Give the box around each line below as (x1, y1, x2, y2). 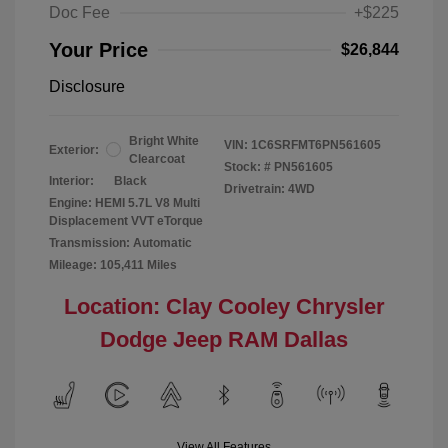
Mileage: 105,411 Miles (49, 257, 177, 272)
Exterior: (49, 142, 99, 157)
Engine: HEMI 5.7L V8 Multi (49, 195, 200, 210)
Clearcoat (129, 151, 185, 166)
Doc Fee (49, 3, 110, 21)
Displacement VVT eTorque (49, 213, 203, 228)
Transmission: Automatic (49, 235, 192, 250)
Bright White (129, 133, 199, 148)
